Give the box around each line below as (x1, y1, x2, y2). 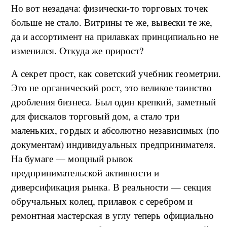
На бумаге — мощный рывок (11, 152, 133, 165)
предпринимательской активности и (11, 166, 160, 179)
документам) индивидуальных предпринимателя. (11, 137, 216, 150)
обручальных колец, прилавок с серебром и (11, 194, 193, 207)
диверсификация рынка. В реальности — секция (11, 180, 211, 193)
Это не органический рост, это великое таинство (11, 81, 212, 94)
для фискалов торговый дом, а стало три (11, 109, 180, 122)
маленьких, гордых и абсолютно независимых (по (11, 123, 220, 136)
